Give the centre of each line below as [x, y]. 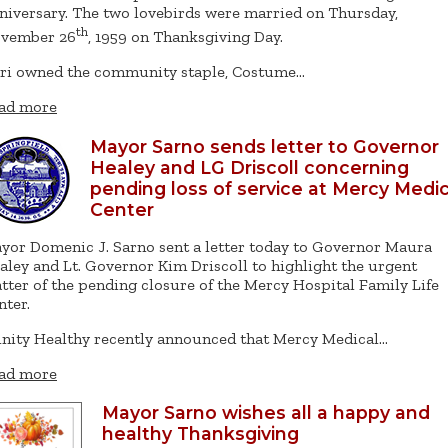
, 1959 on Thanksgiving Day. [185, 37]
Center [122, 209]
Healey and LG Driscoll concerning [249, 167]
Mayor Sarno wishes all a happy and [266, 413]
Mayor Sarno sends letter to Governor [264, 146]
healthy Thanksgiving [200, 434]
